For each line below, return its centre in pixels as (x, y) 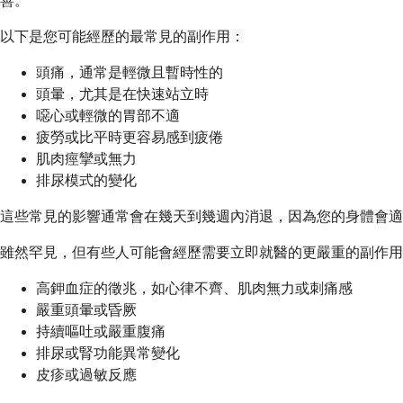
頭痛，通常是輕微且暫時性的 (130, 73)
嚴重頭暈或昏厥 (86, 310)
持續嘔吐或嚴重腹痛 (101, 332)
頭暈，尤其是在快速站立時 (122, 94)
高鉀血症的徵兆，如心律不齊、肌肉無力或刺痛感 (194, 289)
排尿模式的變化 (86, 181)
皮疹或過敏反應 (86, 375)
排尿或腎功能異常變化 (108, 354)
